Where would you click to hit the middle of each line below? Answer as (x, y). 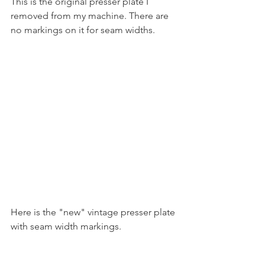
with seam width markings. (66, 226)
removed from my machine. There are (91, 16)
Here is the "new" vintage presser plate (94, 212)
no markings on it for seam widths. (84, 30)
